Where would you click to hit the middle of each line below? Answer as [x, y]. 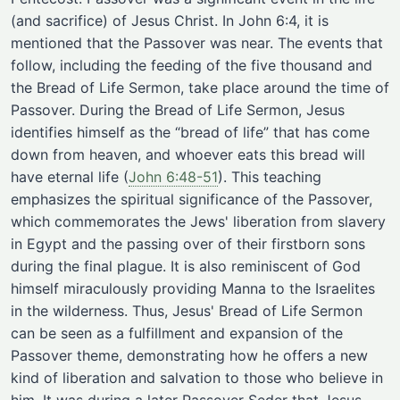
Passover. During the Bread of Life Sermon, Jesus [178, 110]
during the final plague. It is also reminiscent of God [186, 266]
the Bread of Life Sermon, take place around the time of [200, 87]
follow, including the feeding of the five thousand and [192, 65]
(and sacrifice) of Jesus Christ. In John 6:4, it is [170, 21]
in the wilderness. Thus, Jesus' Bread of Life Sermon [187, 311]
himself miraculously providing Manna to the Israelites [193, 288]
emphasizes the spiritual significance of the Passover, [192, 199]
